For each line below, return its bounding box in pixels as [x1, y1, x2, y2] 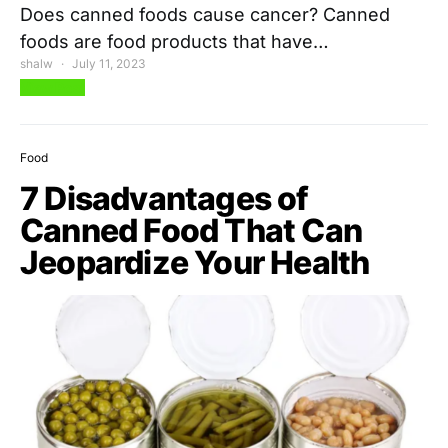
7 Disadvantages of [20, 179, 309, 219]
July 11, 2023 [72, 56, 146, 72]
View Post [20, 79, 85, 97]
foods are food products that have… [20, 31, 329, 53]
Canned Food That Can [20, 211, 363, 251]
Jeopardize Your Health [20, 243, 370, 283]
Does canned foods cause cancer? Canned [20, 4, 390, 26]
